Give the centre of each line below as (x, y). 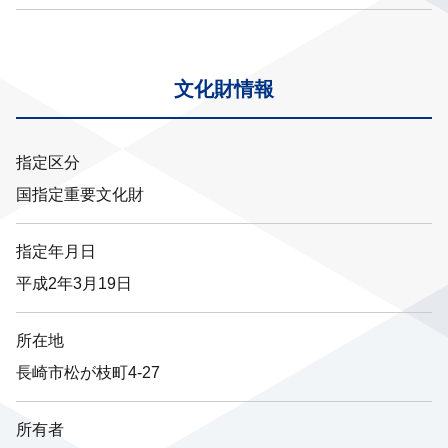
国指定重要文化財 (80, 195)
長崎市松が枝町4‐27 (88, 373)
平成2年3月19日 (74, 284)
